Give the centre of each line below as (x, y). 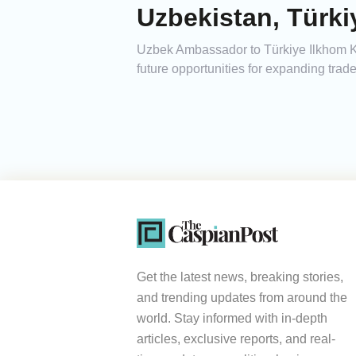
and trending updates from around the (242, 298)
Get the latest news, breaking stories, (240, 277)
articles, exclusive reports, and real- (236, 339)
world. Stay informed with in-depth (232, 319)
